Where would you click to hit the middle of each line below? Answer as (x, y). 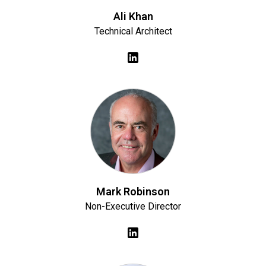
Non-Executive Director (133, 206)
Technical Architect (133, 31)
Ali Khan (133, 16)
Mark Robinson (133, 191)
